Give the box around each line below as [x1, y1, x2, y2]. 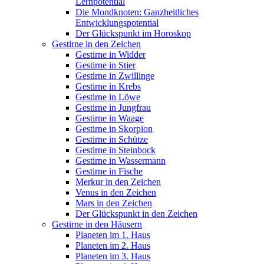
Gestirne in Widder [75, 49, 146, 60]
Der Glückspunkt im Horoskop [75, 28, 191, 38]
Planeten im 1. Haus [75, 230, 150, 240]
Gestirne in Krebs [75, 81, 141, 91]
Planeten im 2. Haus [75, 240, 150, 250]
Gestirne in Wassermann [75, 156, 166, 166]
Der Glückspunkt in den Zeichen [75, 209, 197, 219]
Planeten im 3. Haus [75, 251, 150, 261]
